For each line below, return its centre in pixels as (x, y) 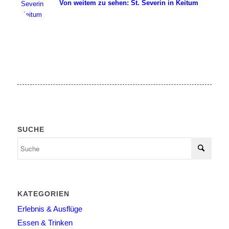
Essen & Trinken (45, 223)
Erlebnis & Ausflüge (50, 209)
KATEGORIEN (43, 194)
